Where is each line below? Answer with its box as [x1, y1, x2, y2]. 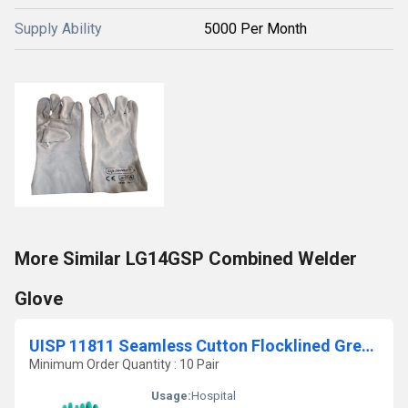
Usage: [151, 389, 191, 403]
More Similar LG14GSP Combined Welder [15, 248, 357, 270]
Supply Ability [15, 20, 102, 37]
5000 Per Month [204, 20, 307, 37]
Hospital [191, 389, 236, 403]
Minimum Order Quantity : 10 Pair [29, 357, 219, 372]
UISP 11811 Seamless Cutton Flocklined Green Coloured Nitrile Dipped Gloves [362, 336, 374, 355]
